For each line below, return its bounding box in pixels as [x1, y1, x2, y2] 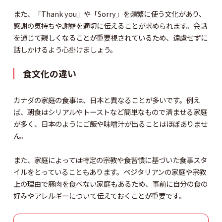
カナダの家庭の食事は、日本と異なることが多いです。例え [13, 94, 200, 105]
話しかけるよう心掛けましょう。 [13, 44, 117, 55]
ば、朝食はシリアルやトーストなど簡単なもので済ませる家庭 [13, 106, 207, 117]
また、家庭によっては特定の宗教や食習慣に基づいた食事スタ [13, 154, 207, 165]
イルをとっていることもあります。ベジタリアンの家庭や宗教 [13, 166, 206, 177]
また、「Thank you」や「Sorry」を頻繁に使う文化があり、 [13, 8, 206, 19]
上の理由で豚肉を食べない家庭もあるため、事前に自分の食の [13, 178, 208, 189]
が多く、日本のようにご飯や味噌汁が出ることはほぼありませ [13, 118, 208, 129]
